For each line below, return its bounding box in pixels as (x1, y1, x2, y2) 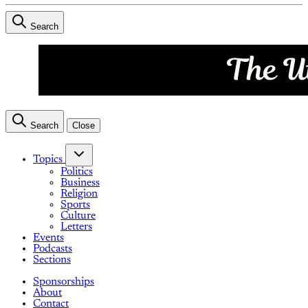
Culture (60, 210, 96, 222)
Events (33, 232, 64, 244)
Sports (60, 199, 90, 211)
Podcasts (33, 243, 72, 255)
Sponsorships (33, 276, 94, 288)
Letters (60, 221, 92, 233)
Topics (33, 154, 63, 166)
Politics (60, 166, 93, 178)
